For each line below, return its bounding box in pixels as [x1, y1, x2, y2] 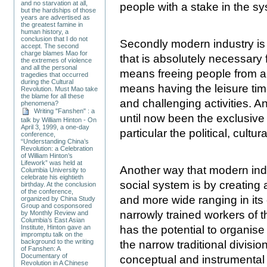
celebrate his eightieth [21, 173, 84, 181]
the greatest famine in [21, 20, 83, 28]
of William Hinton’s [21, 151, 73, 159]
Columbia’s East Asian [21, 216, 85, 223]
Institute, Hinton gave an [21, 223, 91, 231]
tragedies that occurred [21, 70, 89, 78]
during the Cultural [21, 77, 74, 85]
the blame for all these [21, 92, 85, 100]
